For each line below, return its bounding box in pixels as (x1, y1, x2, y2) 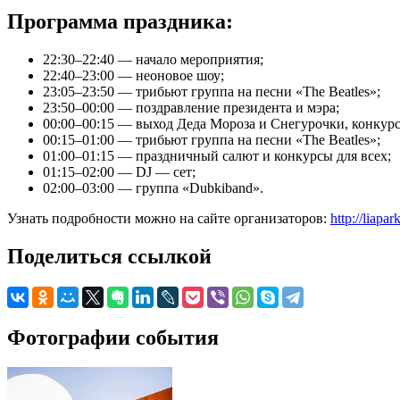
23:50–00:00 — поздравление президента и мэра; (43, 99, 339, 115)
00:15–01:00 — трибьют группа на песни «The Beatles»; (43, 131, 380, 147)
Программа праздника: (7, 9, 233, 33)
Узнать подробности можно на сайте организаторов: (7, 210, 330, 226)
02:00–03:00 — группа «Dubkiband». (43, 179, 263, 196)
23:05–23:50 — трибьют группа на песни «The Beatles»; (43, 83, 380, 99)
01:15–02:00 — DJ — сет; (43, 163, 196, 179)
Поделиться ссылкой (7, 244, 212, 268)
